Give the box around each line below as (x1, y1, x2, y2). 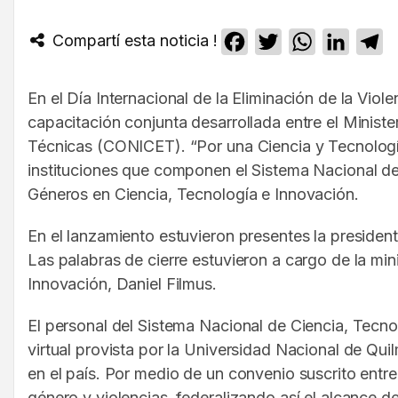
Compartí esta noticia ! (47, 31, 218, 51)
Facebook (247, 33, 315, 52)
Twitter (281, 33, 328, 52)
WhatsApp (314, 33, 386, 52)
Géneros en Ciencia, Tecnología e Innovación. (28, 185, 359, 204)
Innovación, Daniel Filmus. (28, 275, 217, 294)
